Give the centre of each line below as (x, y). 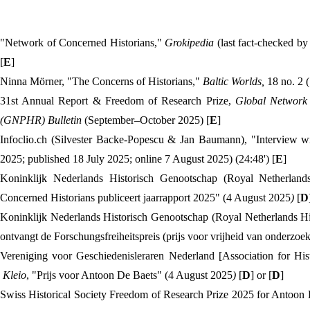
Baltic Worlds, (235, 81)
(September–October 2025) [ (147, 120)
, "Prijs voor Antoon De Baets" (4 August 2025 (129, 275)
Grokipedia (191, 43)
